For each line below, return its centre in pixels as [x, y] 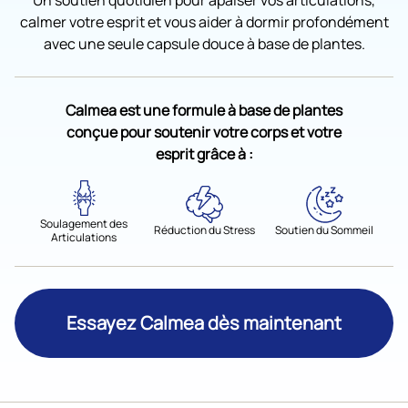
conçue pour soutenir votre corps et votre [204, 132]
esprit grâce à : [204, 153]
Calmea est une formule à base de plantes [204, 110]
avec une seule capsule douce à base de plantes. [204, 43]
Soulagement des [84, 223]
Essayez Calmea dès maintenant [204, 322]
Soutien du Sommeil [324, 230]
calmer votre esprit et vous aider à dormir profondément [204, 21]
